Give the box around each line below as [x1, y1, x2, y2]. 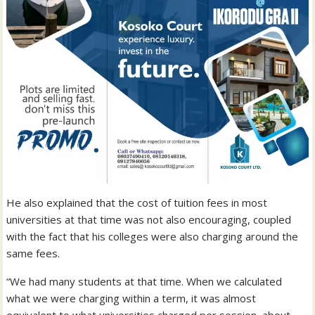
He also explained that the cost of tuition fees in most [6, 195, 268, 210]
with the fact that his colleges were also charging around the [6, 229, 299, 244]
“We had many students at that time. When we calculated [6, 274, 283, 289]
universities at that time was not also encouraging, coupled [6, 212, 292, 227]
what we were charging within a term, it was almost [6, 291, 257, 306]
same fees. [6, 246, 60, 261]
